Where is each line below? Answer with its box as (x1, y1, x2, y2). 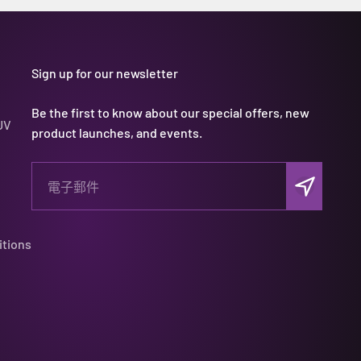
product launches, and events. (31, 125, 202, 141)
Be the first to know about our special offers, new (31, 105, 309, 121)
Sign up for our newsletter (31, 65, 178, 81)
